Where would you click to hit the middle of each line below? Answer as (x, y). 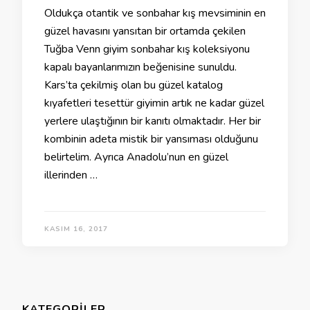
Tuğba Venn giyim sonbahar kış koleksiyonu (147, 49)
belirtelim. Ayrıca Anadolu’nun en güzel (136, 157)
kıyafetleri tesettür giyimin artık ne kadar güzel (154, 103)
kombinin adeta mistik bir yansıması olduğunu (151, 139)
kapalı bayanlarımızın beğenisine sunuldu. (140, 67)
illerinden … (71, 175)
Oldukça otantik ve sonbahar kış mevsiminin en (155, 13)
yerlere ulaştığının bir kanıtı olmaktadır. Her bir (153, 121)
